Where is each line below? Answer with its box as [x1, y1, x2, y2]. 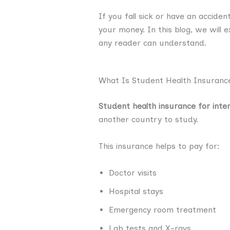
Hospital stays [109, 186, 163, 196]
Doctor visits [109, 167, 157, 178]
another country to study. [99, 114, 198, 125]
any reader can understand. [99, 37, 206, 48]
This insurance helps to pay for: [99, 141, 220, 151]
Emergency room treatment [109, 204, 216, 215]
